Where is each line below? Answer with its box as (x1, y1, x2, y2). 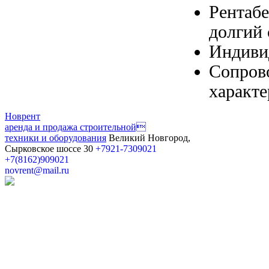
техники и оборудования (5, 132, 106, 143)
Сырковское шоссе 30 (5, 143, 93, 154)
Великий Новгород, (109, 132, 190, 143)
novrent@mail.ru (5, 165, 69, 175)
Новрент (5, 110, 40, 121)
